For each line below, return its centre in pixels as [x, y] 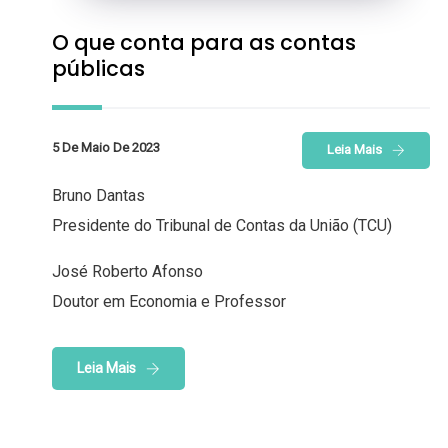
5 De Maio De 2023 [106, 148]
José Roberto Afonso [127, 271]
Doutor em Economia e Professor [169, 301]
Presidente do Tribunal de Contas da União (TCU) [222, 225]
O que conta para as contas [204, 43]
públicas [98, 69]
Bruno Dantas [98, 195]
